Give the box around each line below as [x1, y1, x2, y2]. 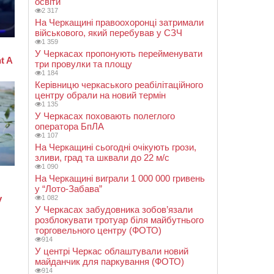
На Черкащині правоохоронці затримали [35, 17, 204, 28]
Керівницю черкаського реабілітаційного [35, 80, 203, 90]
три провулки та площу [35, 59, 132, 69]
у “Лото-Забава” [35, 183, 102, 194]
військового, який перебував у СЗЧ [35, 28, 182, 38]
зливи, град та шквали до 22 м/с [35, 152, 169, 163]
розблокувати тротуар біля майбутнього [35, 215, 204, 225]
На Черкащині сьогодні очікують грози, [35, 142, 196, 152]
